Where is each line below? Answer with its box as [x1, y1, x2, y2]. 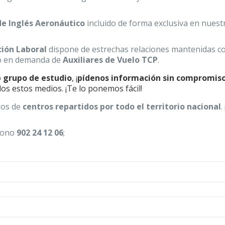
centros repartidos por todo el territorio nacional [23, 101, 221, 112]
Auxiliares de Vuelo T [63, 54, 148, 65]
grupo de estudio [3, 72, 72, 83]
